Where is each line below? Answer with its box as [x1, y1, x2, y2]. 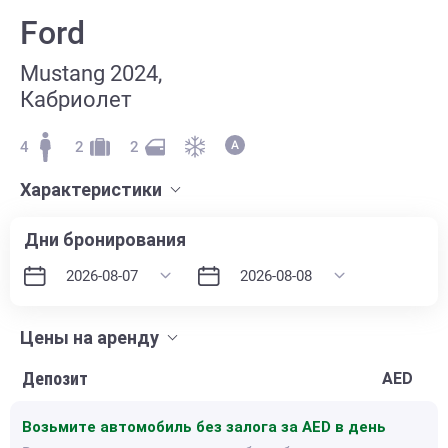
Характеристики [20, 178, 162, 200]
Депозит [22, 367, 88, 389]
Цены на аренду [20, 326, 159, 348]
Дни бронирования [24, 228, 186, 250]
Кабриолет [20, 86, 132, 112]
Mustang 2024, [20, 60, 162, 86]
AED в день [302, 417, 386, 436]
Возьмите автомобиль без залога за [22, 417, 302, 436]
